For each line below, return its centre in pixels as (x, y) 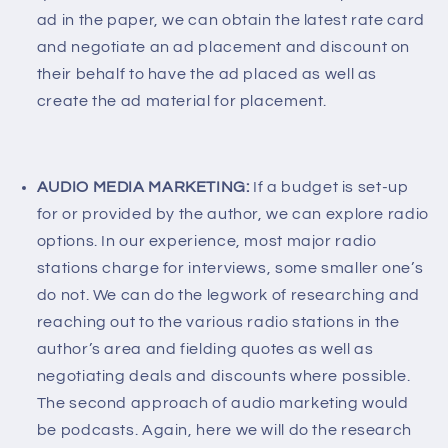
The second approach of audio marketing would (222, 402)
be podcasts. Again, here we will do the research (224, 429)
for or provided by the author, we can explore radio (232, 213)
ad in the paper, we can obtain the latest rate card (230, 20)
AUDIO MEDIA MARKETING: (143, 186)
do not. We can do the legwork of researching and (228, 294)
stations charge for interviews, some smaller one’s (230, 267)
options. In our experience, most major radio (206, 240)
